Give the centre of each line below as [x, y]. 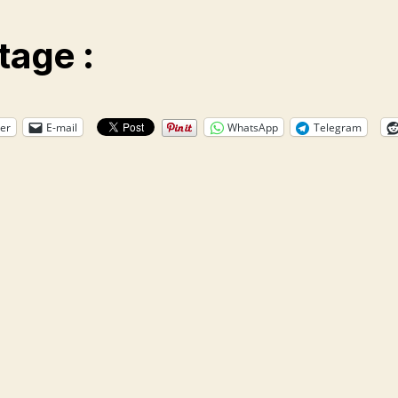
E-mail [62, 127]
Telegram [338, 127]
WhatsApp [253, 127]
